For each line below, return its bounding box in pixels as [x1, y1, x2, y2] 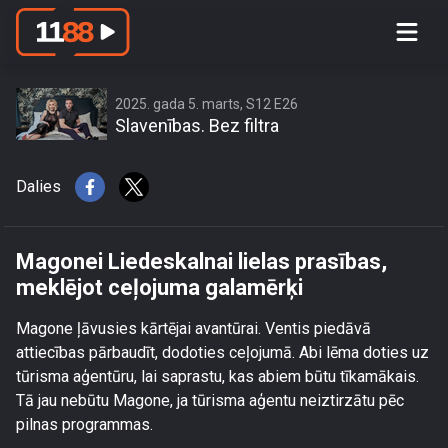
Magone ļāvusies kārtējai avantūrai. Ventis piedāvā [16, 319, 371, 338]
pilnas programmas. [16, 415, 153, 434]
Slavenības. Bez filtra [115, 115, 279, 136]
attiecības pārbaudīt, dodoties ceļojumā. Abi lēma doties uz [16, 343, 429, 362]
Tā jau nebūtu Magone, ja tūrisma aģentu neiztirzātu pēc [16, 391, 404, 410]
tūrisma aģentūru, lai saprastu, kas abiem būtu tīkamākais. [16, 367, 419, 386]
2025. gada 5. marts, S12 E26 [115, 96, 298, 112]
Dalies [16, 177, 61, 196]
